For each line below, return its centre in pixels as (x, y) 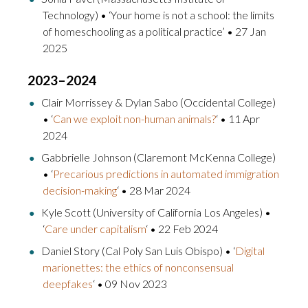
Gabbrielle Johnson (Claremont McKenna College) (158, 157)
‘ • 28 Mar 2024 (154, 190)
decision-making (80, 190)
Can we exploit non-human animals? (134, 118)
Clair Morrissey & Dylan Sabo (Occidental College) (158, 102)
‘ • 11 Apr (238, 118)
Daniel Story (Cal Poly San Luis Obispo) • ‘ (138, 250)
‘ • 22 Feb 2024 (182, 228)
